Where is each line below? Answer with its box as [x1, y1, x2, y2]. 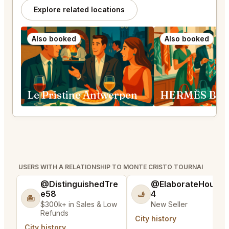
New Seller [151, 200, 188, 209]
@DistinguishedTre [40, 179, 118, 190]
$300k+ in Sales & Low [40, 200, 117, 209]
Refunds [40, 209, 68, 218]
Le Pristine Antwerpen [27, 88, 138, 102]
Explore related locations [34, 5, 125, 14]
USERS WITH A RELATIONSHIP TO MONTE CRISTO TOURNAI [18, 163, 203, 171]
